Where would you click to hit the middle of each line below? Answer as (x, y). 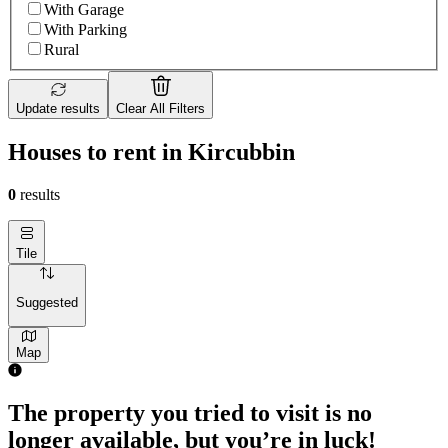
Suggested (47, 303)
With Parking (85, 30)
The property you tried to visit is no (190, 413)
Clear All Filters (160, 109)
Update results (58, 109)
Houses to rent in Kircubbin (151, 151)
